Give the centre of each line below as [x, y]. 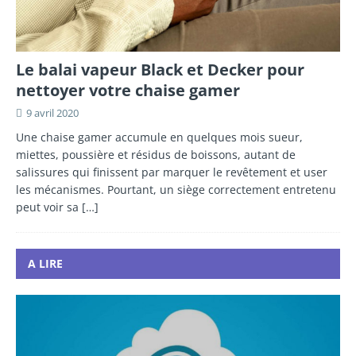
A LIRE [45, 264]
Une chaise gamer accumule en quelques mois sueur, [159, 137]
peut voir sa [49, 207]
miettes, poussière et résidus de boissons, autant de [156, 155]
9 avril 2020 [52, 113]
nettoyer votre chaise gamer [128, 91]
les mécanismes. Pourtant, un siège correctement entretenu [176, 190]
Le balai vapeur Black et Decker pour [160, 70]
